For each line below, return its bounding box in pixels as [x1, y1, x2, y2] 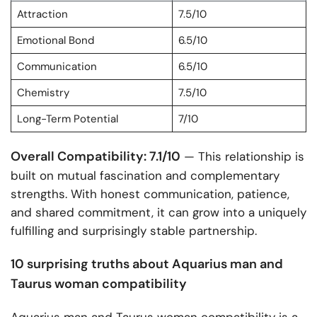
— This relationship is [180, 149, 304, 165]
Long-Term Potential [17, 112, 118, 127]
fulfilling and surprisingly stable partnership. [11, 223, 257, 239]
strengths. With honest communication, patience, [11, 186, 289, 202]
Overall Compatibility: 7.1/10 [11, 148, 180, 166]
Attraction [17, 7, 68, 22]
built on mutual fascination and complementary [11, 168, 279, 184]
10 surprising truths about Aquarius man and [11, 255, 283, 273]
